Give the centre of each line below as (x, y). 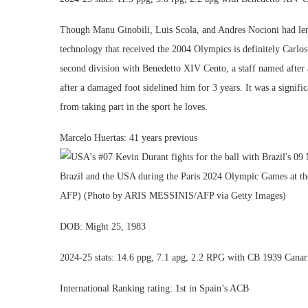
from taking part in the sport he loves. (134, 107)
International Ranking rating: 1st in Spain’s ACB (154, 288)
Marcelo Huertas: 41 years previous (129, 138)
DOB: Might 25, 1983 (103, 227)
